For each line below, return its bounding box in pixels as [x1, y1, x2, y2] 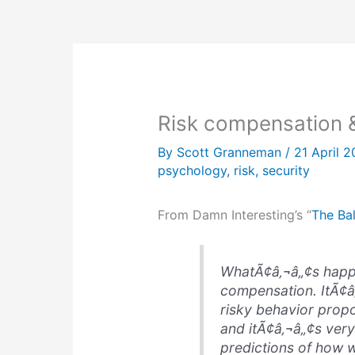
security [261, 162, 310, 179]
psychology [157, 162, 227, 179]
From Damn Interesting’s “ [157, 207, 311, 223]
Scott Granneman [176, 144, 285, 161]
